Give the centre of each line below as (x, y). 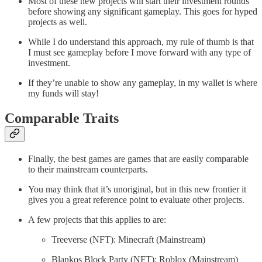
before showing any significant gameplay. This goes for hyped (143, 12)
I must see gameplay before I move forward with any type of (139, 53)
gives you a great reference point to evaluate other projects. (136, 200)
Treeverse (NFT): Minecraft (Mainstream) (128, 240)
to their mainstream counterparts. (88, 170)
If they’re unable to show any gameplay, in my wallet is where (143, 83)
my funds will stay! (66, 94)
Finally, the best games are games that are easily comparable (138, 159)
